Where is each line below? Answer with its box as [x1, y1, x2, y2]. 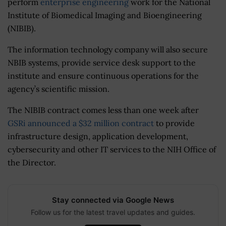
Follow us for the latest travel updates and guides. [31, 207, 195, 216]
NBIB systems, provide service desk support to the [8, 57, 196, 68]
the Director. [8, 157, 56, 167]
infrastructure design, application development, [8, 131, 188, 141]
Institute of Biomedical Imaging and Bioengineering [8, 10, 202, 20]
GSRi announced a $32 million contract [8, 118, 154, 128]
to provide [154, 118, 195, 128]
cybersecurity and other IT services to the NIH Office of [8, 144, 216, 154]
